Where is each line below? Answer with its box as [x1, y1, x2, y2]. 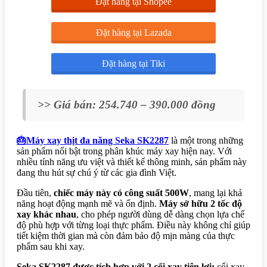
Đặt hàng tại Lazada [95, 27, 172, 38]
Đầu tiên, [17, 187, 54, 198]
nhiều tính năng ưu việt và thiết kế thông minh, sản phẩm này [17, 156, 247, 167]
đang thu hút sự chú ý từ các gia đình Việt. [17, 167, 176, 178]
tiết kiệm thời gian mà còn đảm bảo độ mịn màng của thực [17, 230, 235, 241]
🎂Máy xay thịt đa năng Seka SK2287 [17, 135, 169, 145]
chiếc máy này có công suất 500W [54, 187, 189, 198]
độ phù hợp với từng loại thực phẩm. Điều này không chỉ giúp [17, 219, 250, 230]
